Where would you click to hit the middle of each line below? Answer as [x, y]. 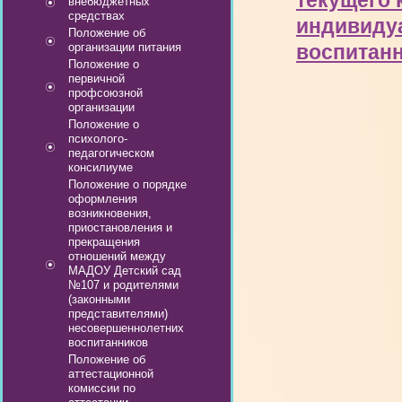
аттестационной [111, 374]
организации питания [125, 47]
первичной [96, 79]
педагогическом [111, 153]
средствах [96, 16]
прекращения [104, 242]
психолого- [98, 139]
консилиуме [100, 167]
